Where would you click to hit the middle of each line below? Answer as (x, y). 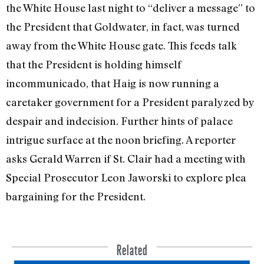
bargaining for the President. (76, 197)
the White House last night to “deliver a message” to (131, 8)
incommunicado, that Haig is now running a (113, 83)
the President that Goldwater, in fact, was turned (123, 27)
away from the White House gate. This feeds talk (121, 46)
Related (132, 247)
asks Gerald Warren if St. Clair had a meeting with (126, 159)
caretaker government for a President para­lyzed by (130, 102)
